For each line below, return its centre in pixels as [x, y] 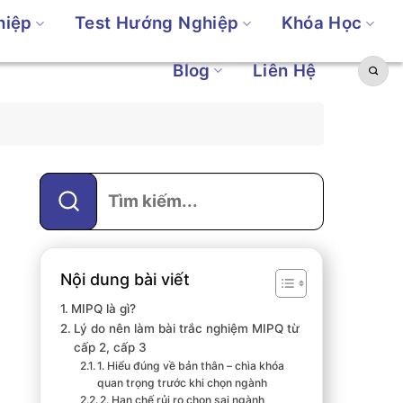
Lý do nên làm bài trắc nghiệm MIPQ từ [187, 328]
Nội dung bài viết [125, 279]
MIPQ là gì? [104, 308]
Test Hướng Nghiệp [157, 23]
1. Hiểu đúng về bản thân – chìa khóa [191, 365]
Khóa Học [322, 23]
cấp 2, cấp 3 [111, 347]
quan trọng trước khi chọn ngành [183, 382]
